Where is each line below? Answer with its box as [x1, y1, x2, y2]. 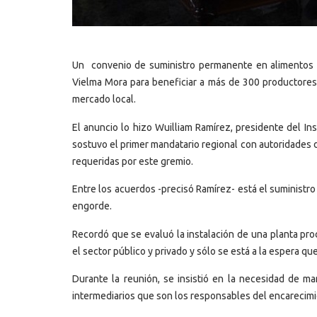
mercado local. [72, 93, 136, 105]
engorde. [72, 200, 112, 212]
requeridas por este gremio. [72, 155, 193, 167]
